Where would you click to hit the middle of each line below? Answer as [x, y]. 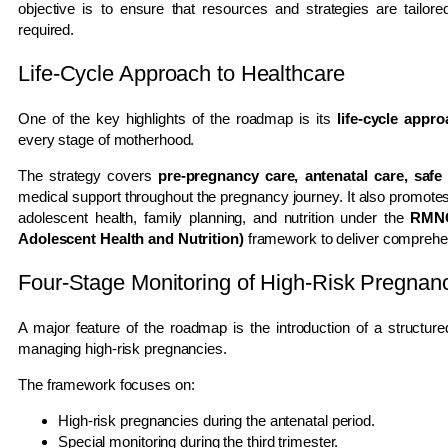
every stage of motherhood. [106, 139]
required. [46, 29]
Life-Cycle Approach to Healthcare [181, 73]
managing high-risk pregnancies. [122, 348]
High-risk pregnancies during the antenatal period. [216, 420]
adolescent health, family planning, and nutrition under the [214, 217]
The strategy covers [88, 175]
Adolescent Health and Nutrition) [131, 238]
